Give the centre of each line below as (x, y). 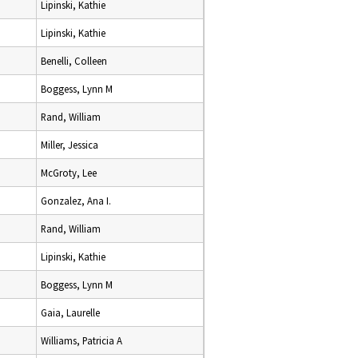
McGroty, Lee (69, 173)
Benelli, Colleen (74, 61)
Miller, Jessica (70, 145)
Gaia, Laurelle (70, 312)
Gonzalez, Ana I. (76, 201)
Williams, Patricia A (82, 340)
